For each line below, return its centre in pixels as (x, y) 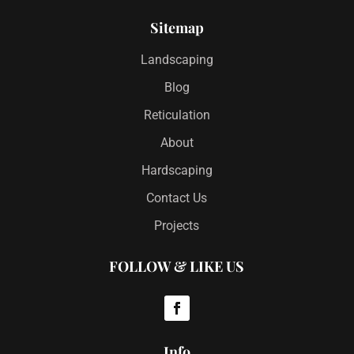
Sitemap (177, 28)
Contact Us (177, 198)
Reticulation (177, 115)
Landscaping (177, 60)
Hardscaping (177, 171)
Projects (177, 226)
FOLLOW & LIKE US (177, 267)
